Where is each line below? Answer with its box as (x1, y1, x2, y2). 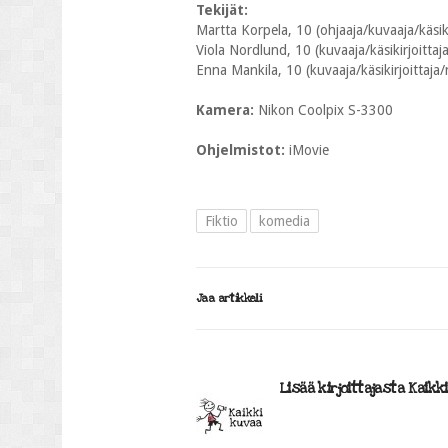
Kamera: (196, 102, 258, 118)
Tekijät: (196, 2, 248, 18)
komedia (259, 213, 310, 229)
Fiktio (205, 213, 238, 229)
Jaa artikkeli (196, 291, 262, 306)
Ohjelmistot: (196, 142, 289, 158)
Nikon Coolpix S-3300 (258, 102, 393, 118)
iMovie (289, 142, 329, 158)
